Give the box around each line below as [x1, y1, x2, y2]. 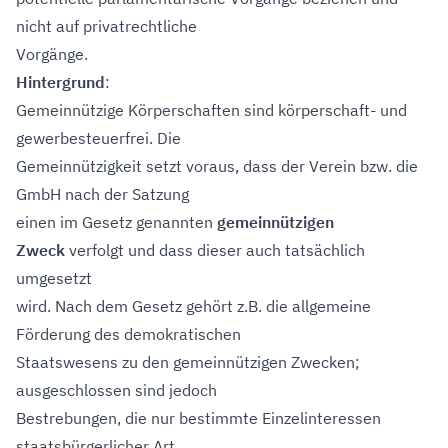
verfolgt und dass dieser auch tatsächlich [65, 240, 365, 260]
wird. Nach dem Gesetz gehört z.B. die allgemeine [16, 296, 371, 316]
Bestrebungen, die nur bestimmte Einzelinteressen [16, 408, 381, 428]
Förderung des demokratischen [16, 324, 241, 344]
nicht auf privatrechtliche [16, 16, 197, 36]
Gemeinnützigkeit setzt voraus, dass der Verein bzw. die [16, 156, 418, 176]
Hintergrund [16, 72, 105, 92]
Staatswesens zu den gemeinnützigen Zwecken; [16, 352, 360, 372]
